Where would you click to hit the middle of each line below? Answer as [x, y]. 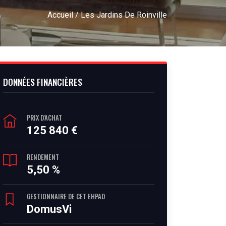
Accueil [60, 15]
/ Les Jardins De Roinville [120, 15]
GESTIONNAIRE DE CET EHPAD [66, 196]
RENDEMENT [43, 157]
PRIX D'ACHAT [44, 118]
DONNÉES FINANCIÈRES [43, 82]
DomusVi [49, 209]
